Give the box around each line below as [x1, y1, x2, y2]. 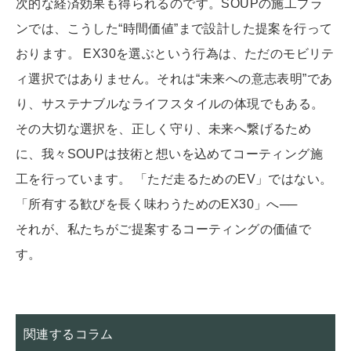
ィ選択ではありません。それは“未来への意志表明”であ [16, 72, 333, 86]
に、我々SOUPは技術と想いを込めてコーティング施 [16, 147, 323, 161]
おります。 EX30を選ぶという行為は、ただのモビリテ [16, 47, 335, 61]
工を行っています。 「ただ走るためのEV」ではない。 [16, 172, 333, 186]
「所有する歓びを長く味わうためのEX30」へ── [16, 197, 298, 212]
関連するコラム [24, 327, 114, 342]
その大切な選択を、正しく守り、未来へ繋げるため [16, 122, 312, 136]
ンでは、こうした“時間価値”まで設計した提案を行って [16, 22, 333, 36]
